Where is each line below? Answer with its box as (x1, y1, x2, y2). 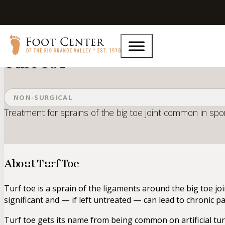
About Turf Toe (4, 156, 79, 172)
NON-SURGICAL (14, 93, 73, 102)
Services (25, 27, 51, 37)
